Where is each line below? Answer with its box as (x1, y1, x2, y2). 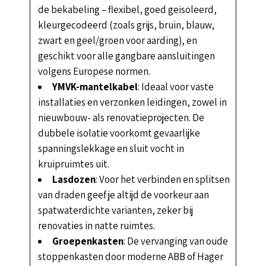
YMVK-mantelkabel (52, 80, 138, 93)
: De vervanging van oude (123, 234, 228, 248)
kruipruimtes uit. (37, 157, 109, 170)
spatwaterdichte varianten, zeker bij (37, 203, 193, 217)
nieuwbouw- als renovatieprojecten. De (37, 110, 204, 124)
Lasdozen (52, 172, 96, 186)
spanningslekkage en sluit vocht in (37, 141, 184, 155)
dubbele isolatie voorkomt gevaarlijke (37, 126, 200, 140)
